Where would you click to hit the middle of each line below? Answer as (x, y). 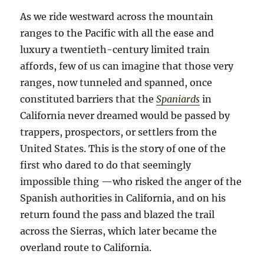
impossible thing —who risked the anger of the (131, 181)
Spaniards (178, 99)
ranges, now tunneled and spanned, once (116, 82)
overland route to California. (86, 247)
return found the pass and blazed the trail (118, 214)
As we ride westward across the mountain (117, 16)
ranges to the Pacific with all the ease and (117, 33)
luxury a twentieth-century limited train (115, 49)
